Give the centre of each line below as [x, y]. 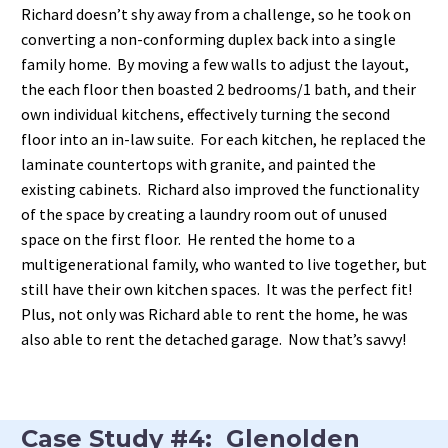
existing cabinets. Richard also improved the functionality [220, 189]
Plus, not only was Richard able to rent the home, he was [214, 314]
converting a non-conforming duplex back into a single [208, 39]
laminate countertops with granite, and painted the [198, 164]
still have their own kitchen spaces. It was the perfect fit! [218, 289]
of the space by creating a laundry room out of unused [204, 214]
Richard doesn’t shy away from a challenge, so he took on [216, 14]
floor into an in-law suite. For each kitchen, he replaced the [223, 139]
